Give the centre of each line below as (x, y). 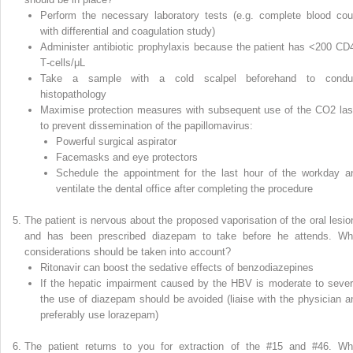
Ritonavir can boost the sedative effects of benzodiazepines (177, 267)
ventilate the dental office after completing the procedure (184, 188)
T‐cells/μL (63, 62)
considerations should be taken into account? (128, 251)
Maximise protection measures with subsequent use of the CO (186, 110)
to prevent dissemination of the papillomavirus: (147, 125)
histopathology (73, 94)
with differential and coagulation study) (128, 31)
